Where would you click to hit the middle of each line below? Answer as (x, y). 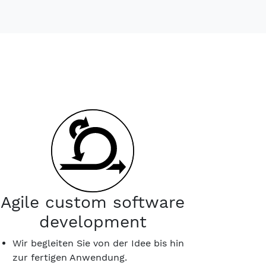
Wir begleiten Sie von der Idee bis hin (98, 243)
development (93, 222)
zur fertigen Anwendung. (70, 257)
